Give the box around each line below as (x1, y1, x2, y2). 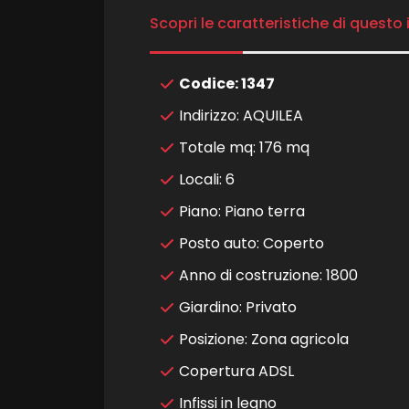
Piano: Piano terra (178, 201, 305, 223)
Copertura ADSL (178, 361, 294, 383)
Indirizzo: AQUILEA (178, 105, 303, 127)
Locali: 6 (178, 169, 235, 191)
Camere (27, 212, 94, 235)
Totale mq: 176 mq (178, 137, 309, 159)
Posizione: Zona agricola (178, 329, 349, 351)
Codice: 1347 (178, 73, 275, 95)
